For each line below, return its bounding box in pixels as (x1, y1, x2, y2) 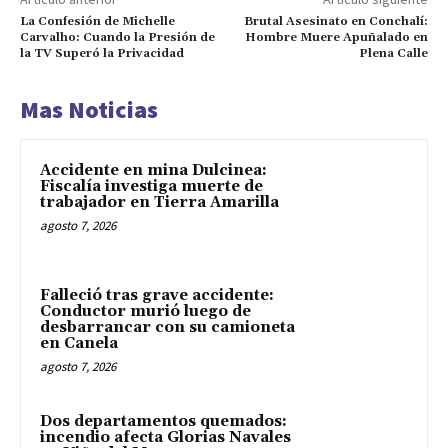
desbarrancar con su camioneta (40, 318, 295, 338)
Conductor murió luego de (40, 302, 251, 322)
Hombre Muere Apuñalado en (244, 29, 428, 45)
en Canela (40, 334, 118, 354)
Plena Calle (358, 45, 428, 61)
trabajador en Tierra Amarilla (40, 192, 279, 212)
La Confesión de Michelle (20, 13, 175, 29)
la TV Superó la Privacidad (20, 45, 184, 61)
